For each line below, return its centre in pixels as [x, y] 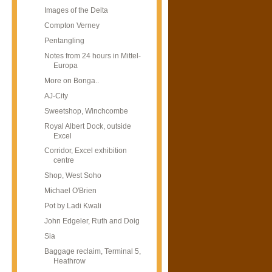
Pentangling [64, 40]
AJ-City [56, 96]
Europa [65, 65]
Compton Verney [72, 25]
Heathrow [69, 261]
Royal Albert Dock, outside [87, 126]
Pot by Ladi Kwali [73, 206]
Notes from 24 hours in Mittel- [92, 56]
